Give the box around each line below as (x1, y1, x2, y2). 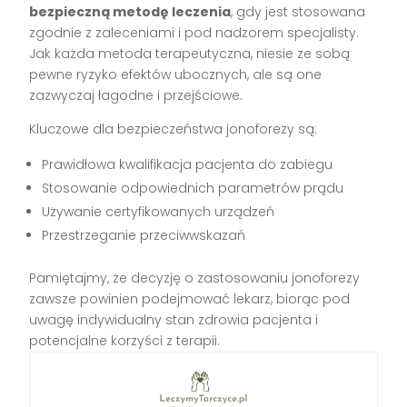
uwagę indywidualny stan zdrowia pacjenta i (29, 310, 319, 329)
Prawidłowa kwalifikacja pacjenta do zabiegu (42, 154, 333, 174)
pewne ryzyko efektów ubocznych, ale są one (29, 65, 323, 84)
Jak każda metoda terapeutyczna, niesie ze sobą (29, 44, 351, 63)
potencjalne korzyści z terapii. (29, 331, 221, 350)
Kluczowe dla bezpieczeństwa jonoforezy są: (29, 119, 318, 138)
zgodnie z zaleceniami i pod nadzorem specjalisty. (29, 23, 360, 42)
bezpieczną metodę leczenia (29, 2, 232, 21)
